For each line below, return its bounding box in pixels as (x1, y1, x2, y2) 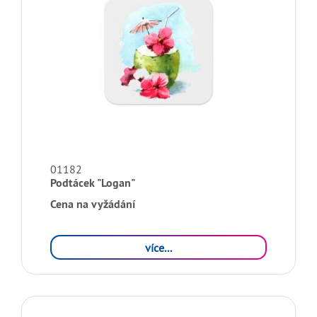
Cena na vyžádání (50, 197, 135, 212)
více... (145, 240, 172, 255)
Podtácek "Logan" (50, 175, 135, 190)
